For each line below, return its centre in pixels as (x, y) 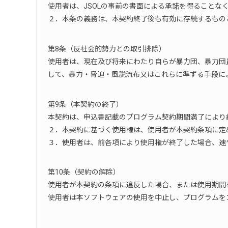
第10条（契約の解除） (84, 172)
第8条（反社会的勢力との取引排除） (107, 49)
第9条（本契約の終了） (85, 104)
